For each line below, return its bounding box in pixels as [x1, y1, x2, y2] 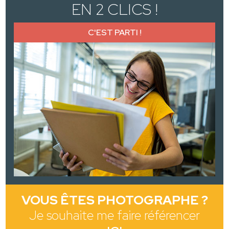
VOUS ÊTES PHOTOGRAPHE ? [21, 192, 208, 209]
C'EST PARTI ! [87, 27, 142, 38]
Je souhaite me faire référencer [29, 207, 200, 224]
